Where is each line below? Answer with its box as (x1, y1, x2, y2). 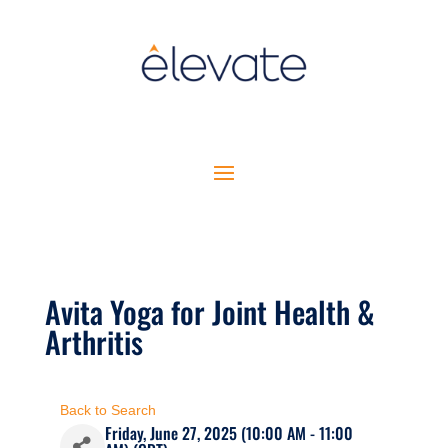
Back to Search (59, 402, 156, 418)
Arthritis (44, 319, 143, 364)
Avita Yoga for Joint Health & (44, 289, 375, 334)
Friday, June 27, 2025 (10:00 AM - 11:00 (104, 420, 353, 445)
